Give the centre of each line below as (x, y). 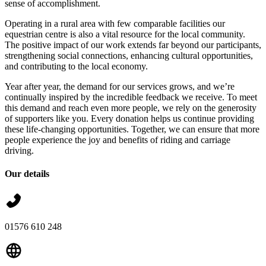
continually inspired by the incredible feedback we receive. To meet (131, 97)
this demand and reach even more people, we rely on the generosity (131, 107)
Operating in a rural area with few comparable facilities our (115, 23)
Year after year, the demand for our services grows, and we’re (120, 86)
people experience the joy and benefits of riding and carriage (118, 140)
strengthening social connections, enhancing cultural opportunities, (129, 55)
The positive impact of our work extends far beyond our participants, (133, 45)
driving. (19, 150)
